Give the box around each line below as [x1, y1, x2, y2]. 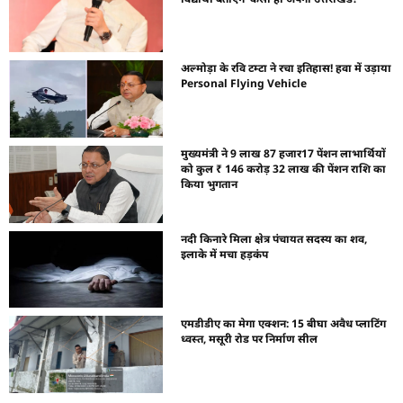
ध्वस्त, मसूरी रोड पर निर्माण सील [181, 331, 318, 347]
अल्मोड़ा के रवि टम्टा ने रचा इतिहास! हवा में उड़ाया [181, 60, 392, 76]
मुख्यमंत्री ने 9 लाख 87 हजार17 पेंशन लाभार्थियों [181, 145, 387, 161]
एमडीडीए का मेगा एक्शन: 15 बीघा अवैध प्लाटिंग [181, 316, 387, 332]
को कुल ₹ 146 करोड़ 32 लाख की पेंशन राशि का [181, 160, 387, 176]
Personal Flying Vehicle [181, 76, 308, 92]
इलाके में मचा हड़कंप [181, 246, 269, 262]
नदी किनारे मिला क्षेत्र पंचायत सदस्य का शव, [181, 230, 368, 246]
